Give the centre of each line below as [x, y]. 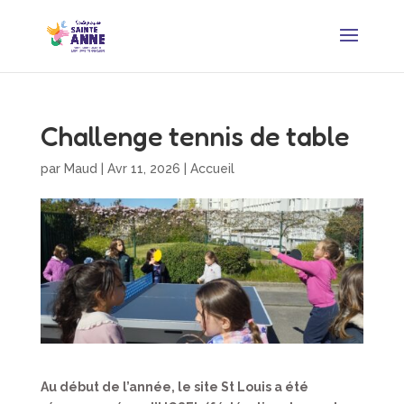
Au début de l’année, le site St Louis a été [174, 387]
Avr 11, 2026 [143, 169]
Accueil [212, 169]
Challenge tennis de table [194, 136]
